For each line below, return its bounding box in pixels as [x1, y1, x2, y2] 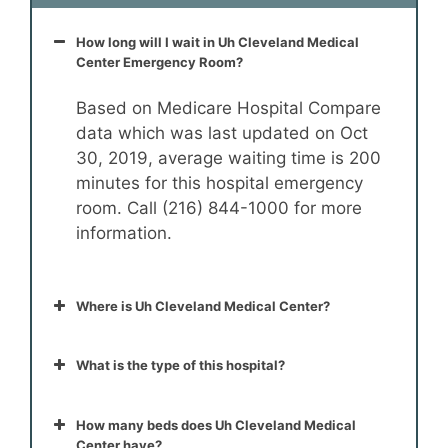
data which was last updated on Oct [76, 123, 368, 144]
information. [76, 223, 172, 244]
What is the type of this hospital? [76, 357, 285, 374]
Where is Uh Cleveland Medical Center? [76, 297, 330, 314]
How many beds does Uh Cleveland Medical [76, 416, 356, 433]
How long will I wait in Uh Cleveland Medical [76, 34, 359, 51]
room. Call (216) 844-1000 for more [76, 198, 362, 219]
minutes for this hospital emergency [76, 173, 363, 194]
